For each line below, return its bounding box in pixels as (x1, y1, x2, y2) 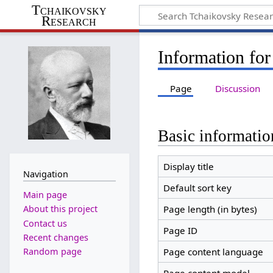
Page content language (163, 246, 263, 258)
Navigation (23, 168, 68, 180)
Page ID (163, 224, 197, 237)
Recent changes (23, 231, 88, 243)
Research (41, 13, 97, 29)
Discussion (214, 82, 260, 94)
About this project (23, 203, 97, 215)
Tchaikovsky (31, 2, 107, 18)
